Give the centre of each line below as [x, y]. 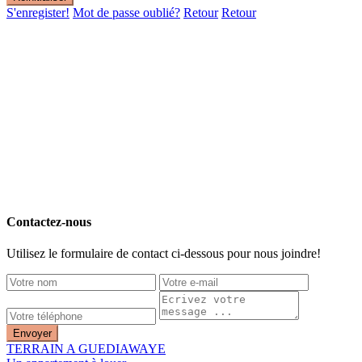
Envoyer [32, 334]
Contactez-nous [49, 222]
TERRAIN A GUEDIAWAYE [86, 349]
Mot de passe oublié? [126, 12]
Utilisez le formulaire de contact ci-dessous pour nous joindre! [164, 254]
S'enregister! [38, 12]
